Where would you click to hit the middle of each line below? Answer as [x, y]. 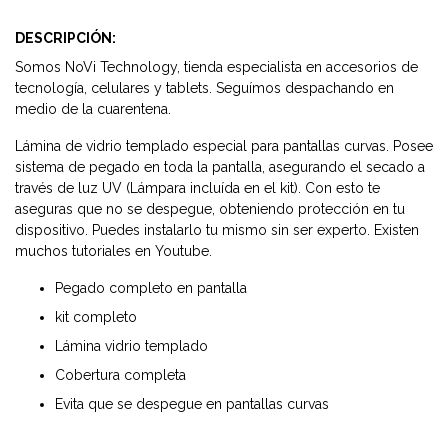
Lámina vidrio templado [131, 346]
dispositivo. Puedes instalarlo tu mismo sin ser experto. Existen [217, 230]
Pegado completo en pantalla [151, 288]
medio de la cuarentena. [95, 109]
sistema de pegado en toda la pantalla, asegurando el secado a [220, 167]
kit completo [96, 317]
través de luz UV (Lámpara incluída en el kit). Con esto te [197, 188]
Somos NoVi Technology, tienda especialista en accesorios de [216, 67]
